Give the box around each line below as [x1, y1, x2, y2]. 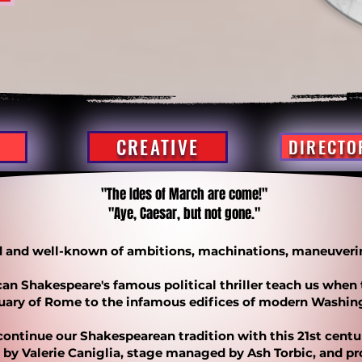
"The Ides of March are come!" [101, 184, 267, 204]
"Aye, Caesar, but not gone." [108, 204, 260, 224]
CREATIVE [116, 133, 200, 161]
